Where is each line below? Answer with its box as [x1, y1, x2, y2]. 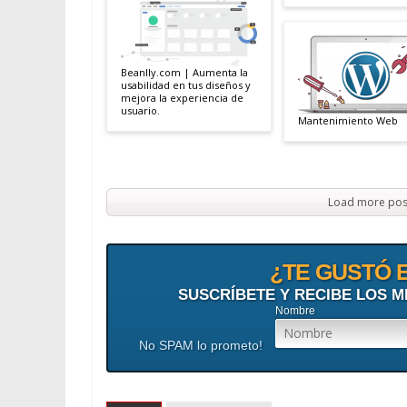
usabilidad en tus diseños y [121, 77, 251, 92]
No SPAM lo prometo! [138, 338, 263, 353]
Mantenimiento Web [298, 113, 398, 127]
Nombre [274, 304, 315, 318]
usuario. [121, 103, 160, 117]
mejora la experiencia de [121, 90, 243, 104]
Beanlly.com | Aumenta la [121, 65, 248, 79]
